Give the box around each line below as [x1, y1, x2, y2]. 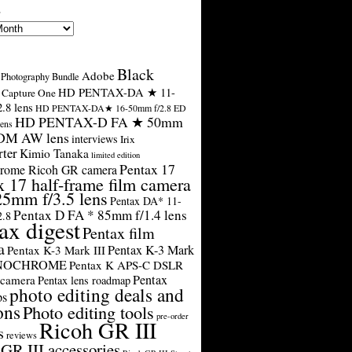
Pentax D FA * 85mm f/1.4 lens [13, 206, 187, 225]
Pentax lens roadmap [38, 273, 130, 288]
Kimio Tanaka [20, 145, 89, 162]
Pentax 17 [119, 159, 175, 179]
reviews [6, 328, 37, 343]
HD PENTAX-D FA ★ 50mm [15, 112, 183, 132]
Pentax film [82, 222, 155, 244]
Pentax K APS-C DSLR [69, 257, 183, 273]
